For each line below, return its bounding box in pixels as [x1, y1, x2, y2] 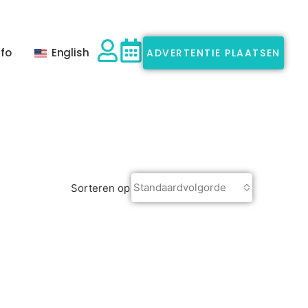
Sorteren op [71, 181, 130, 195]
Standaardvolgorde [133, 181, 226, 195]
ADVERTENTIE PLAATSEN [146, 45, 280, 60]
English [51, 45, 89, 60]
